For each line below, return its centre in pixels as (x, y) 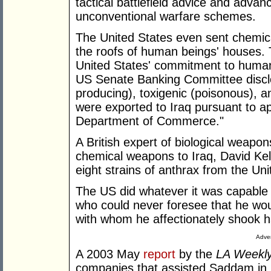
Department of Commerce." (150, 121)
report (159, 254)
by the (196, 254)
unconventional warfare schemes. (166, 17)
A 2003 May (109, 254)
